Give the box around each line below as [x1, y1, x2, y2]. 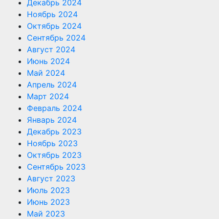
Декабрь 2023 [27, 126, 82, 136]
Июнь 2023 [27, 197, 70, 207]
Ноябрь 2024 [27, 9, 78, 19]
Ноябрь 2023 [27, 138, 78, 148]
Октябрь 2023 [27, 150, 82, 160]
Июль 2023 [27, 185, 70, 195]
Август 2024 [27, 44, 75, 54]
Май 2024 [27, 67, 65, 78]
